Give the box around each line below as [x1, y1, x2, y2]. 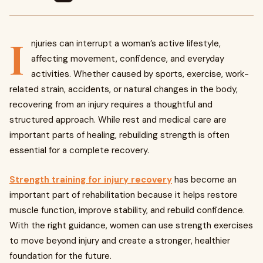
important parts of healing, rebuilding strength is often [9, 129, 230, 141]
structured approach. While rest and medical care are [9, 114, 227, 126]
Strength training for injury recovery [9, 174, 172, 186]
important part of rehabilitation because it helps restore [9, 189, 238, 201]
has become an [172, 174, 237, 186]
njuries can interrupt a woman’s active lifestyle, [31, 38, 221, 49]
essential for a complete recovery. [9, 144, 149, 156]
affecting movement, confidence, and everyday [31, 53, 224, 65]
